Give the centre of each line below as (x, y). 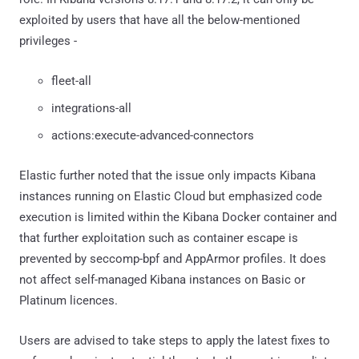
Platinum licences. (69, 300)
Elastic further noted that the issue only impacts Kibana (167, 175)
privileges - (48, 40)
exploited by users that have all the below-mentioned (159, 20)
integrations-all (91, 108)
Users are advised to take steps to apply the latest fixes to (175, 340)
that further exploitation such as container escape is (159, 238)
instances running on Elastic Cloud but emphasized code (171, 196)
